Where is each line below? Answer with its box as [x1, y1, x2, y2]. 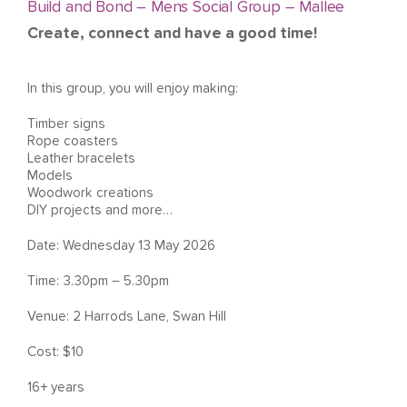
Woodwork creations [27, 185, 154, 200]
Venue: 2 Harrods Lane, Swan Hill [27, 309, 226, 323]
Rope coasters [27, 134, 118, 148]
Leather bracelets [27, 151, 135, 165]
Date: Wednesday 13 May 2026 [27, 238, 215, 253]
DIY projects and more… [27, 203, 173, 217]
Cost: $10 [27, 344, 84, 359]
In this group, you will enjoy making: [27, 81, 238, 95]
